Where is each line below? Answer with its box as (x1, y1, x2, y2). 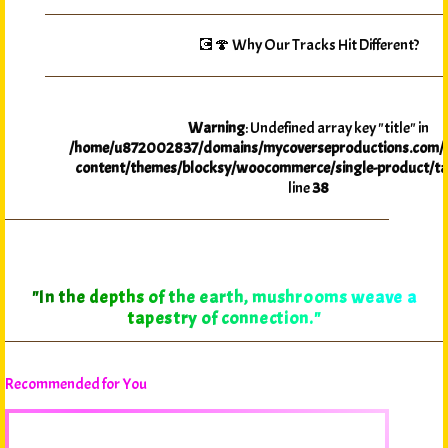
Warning (188, 118, 245, 139)
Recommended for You (5, 373, 147, 394)
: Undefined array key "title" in (245, 118, 429, 139)
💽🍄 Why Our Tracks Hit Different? (198, 35, 419, 56)
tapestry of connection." (127, 307, 321, 331)
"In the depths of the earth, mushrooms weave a (31, 286, 417, 310)
